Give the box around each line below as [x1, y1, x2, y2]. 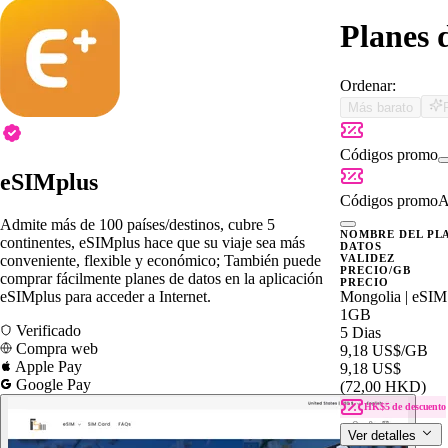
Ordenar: [340, 76, 396, 94]
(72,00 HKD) [340, 377, 426, 395]
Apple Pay [12, 357, 82, 375]
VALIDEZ [340, 251, 395, 264]
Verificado [12, 321, 81, 339]
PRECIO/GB [340, 263, 411, 276]
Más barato [348, 99, 413, 115]
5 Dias [340, 323, 381, 341]
